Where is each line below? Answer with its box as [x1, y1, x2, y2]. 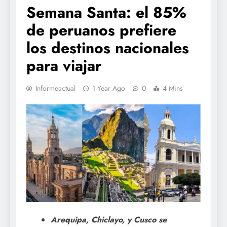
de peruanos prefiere [26, 19, 176, 41]
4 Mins [163, 83, 183, 93]
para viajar [26, 54, 101, 77]
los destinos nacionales [26, 36, 189, 59]
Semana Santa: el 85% [26, 1, 186, 23]
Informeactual [35, 83, 75, 93]
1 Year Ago [92, 83, 125, 93]
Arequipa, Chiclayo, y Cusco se [51, 213, 167, 225]
